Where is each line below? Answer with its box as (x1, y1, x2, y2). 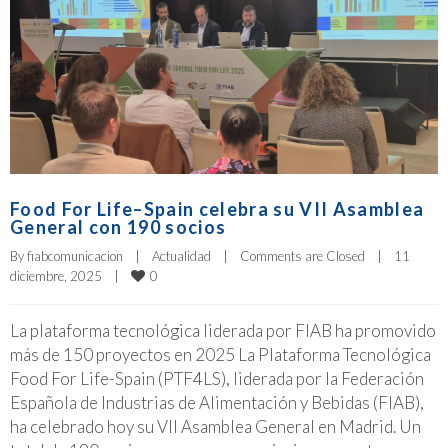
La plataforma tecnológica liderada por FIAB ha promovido (10, 320, 436, 342)
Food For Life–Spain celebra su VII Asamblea (10, 198, 425, 221)
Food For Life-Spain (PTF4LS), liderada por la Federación (10, 368, 424, 390)
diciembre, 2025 (10, 268, 114, 285)
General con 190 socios (10, 216, 227, 239)
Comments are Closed (240, 248, 365, 265)
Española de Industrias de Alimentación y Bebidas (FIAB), (10, 392, 424, 414)
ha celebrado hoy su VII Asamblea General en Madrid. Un (10, 416, 421, 438)
